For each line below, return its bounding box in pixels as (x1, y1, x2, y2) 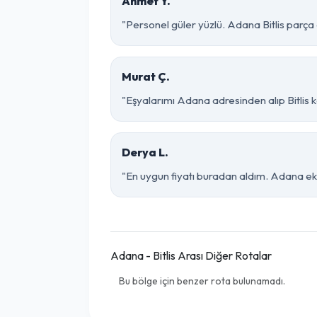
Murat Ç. (122, 69, 170, 83)
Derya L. (122, 145, 168, 159)
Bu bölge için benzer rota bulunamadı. (119, 275, 285, 287)
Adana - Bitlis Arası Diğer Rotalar (110, 248, 272, 263)
